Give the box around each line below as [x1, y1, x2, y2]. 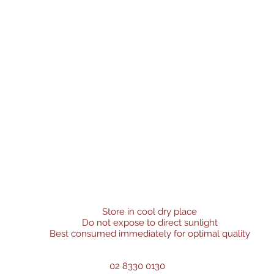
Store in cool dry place [102, 206, 197, 217]
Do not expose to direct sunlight [81, 217, 218, 228]
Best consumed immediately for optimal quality [49, 228, 250, 239]
